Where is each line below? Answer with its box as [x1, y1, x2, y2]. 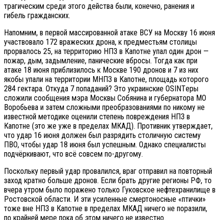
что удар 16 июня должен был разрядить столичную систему [4, 130, 201, 140]
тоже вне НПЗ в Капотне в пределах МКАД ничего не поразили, [4, 203, 207, 213]
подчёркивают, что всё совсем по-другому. [4, 149, 143, 159]
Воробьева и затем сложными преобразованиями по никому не [4, 102, 205, 112]
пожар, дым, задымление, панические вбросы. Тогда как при [4, 55, 197, 65]
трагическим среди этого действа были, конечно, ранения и [4, 1, 194, 11]
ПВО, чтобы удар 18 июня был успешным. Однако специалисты [4, 139, 206, 149]
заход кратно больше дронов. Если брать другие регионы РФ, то [4, 175, 212, 185]
